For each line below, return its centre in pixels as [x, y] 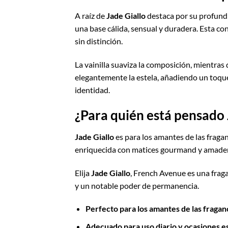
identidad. [92, 90]
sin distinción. [99, 41]
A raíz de [91, 16]
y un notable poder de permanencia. [137, 185]
